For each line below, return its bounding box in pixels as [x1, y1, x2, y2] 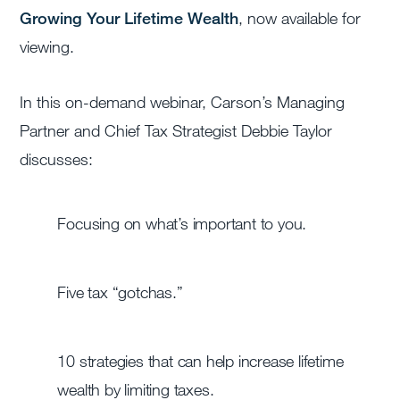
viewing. [20, 37, 75, 57]
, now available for [238, 8, 362, 29]
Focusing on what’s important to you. [57, 213, 307, 234]
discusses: [20, 149, 94, 170]
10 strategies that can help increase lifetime [57, 351, 344, 371]
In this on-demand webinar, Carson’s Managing [20, 92, 346, 112]
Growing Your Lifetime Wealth [20, 8, 239, 29]
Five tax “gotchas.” [57, 282, 183, 303]
